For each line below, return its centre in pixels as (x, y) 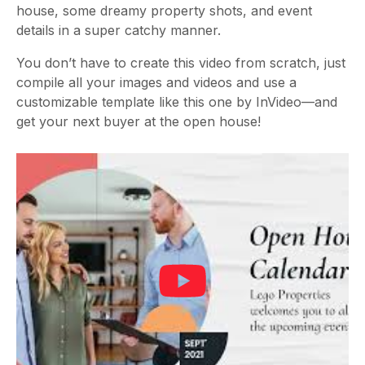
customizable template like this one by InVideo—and (177, 102)
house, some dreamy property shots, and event (164, 11)
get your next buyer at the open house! (139, 121)
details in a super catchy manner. (121, 30)
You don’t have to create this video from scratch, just (181, 63)
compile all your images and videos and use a (156, 82)
